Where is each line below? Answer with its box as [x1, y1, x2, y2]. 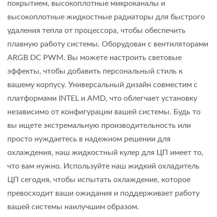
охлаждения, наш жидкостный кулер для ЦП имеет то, [7, 148, 203, 156]
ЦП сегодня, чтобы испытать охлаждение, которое [7, 175, 190, 184]
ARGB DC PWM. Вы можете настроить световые [7, 53, 182, 62]
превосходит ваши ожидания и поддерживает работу [7, 189, 200, 197]
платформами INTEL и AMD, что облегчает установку [7, 94, 197, 102]
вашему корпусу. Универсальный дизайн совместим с [7, 80, 198, 89]
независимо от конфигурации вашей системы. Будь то [7, 108, 201, 116]
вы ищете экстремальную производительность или [7, 121, 191, 129]
